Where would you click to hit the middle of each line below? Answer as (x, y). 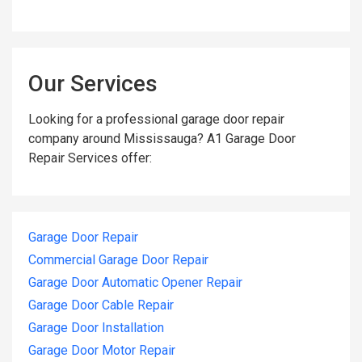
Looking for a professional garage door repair (156, 119)
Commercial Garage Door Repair (118, 260)
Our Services (93, 83)
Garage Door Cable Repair (101, 305)
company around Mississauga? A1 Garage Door (162, 138)
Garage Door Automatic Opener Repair (135, 283)
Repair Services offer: (90, 158)
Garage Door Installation (96, 328)
